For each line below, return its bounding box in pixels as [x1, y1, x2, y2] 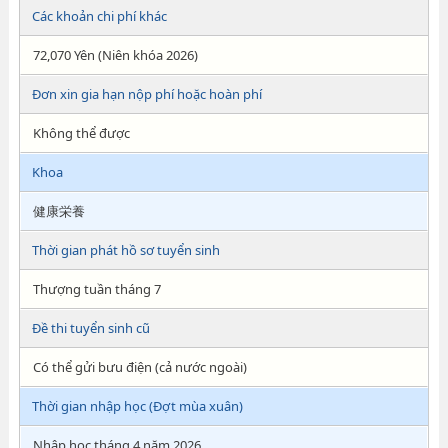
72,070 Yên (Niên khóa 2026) [32, 46, 198, 64]
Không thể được [32, 124, 130, 142]
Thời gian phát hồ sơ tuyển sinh [31, 241, 220, 259]
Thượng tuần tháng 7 [32, 280, 161, 298]
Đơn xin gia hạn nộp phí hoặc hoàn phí [31, 85, 262, 103]
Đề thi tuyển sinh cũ [31, 319, 150, 337]
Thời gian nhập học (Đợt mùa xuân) [31, 397, 243, 415]
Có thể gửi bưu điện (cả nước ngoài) [32, 358, 247, 376]
